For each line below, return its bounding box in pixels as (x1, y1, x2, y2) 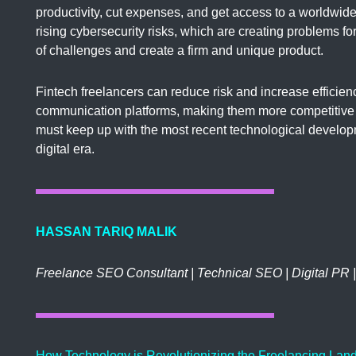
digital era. (36, 142, 95, 157)
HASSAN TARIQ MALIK (36, 225, 177, 239)
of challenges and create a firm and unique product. (36, 44, 323, 58)
